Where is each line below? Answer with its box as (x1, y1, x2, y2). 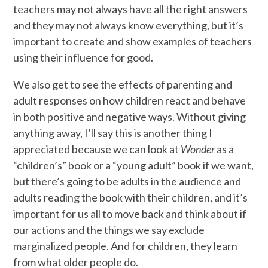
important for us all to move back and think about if (13, 207, 247, 221)
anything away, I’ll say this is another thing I (13, 126, 213, 140)
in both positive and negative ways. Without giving (13, 110, 246, 124)
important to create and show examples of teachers (13, 35, 252, 48)
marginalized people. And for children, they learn (13, 239, 238, 253)
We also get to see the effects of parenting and (13, 78, 233, 92)
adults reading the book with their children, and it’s (13, 191, 248, 205)
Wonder (181, 142, 217, 156)
